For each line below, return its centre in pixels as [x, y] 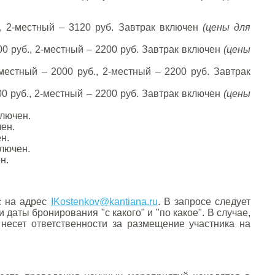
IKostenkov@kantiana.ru [104, 202]
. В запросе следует [204, 202]
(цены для [227, 27]
